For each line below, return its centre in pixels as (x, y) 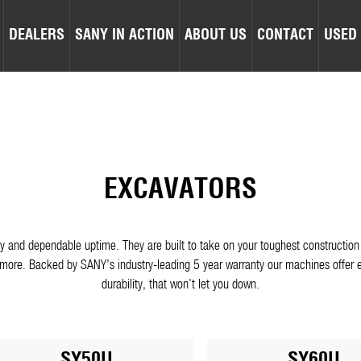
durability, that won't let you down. (180, 285)
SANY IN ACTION (124, 35)
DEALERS (37, 35)
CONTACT (285, 35)
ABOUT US (216, 35)
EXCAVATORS (180, 191)
